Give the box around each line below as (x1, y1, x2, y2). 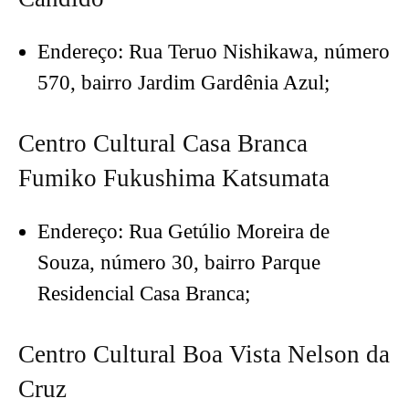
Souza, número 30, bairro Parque (37, 251, 320, 275)
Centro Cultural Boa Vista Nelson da (18, 341, 390, 369)
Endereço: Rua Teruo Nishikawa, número (37, 40, 390, 64)
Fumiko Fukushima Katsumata (18, 164, 330, 193)
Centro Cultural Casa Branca (18, 130, 308, 158)
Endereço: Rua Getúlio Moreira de (37, 220, 330, 244)
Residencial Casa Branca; (37, 282, 250, 306)
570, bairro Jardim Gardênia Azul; (37, 71, 330, 95)
